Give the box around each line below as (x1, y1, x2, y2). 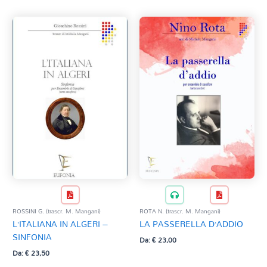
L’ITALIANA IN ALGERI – (13, 216, 108, 232)
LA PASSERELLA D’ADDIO (139, 216, 243, 232)
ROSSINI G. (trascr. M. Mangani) (13, 205, 101, 218)
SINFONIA (13, 229, 52, 246)
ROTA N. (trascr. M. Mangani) (139, 205, 221, 218)
